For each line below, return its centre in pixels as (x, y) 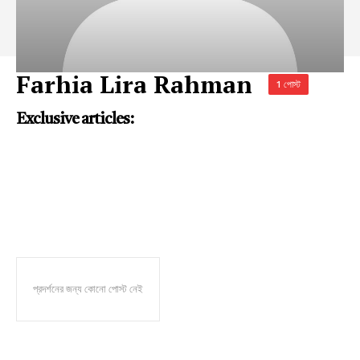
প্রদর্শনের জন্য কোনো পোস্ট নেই (88, 288)
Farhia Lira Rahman (134, 84)
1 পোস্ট (288, 85)
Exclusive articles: (75, 119)
